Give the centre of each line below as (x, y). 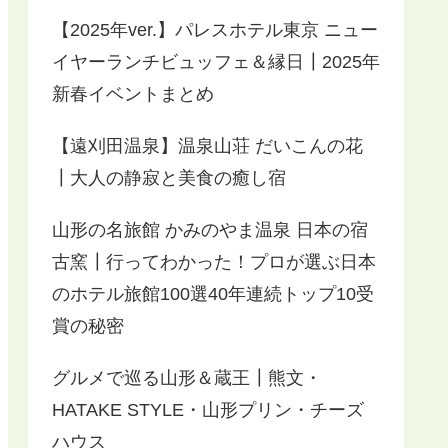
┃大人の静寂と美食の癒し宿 (169, 177)
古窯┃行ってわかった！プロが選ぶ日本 (214, 261)
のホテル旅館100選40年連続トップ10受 (213, 293)
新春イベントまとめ (133, 93)
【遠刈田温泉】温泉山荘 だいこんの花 (207, 145)
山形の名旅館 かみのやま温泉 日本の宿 (210, 229)
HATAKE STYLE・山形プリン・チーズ (208, 409)
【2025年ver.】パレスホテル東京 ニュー (215, 29)
